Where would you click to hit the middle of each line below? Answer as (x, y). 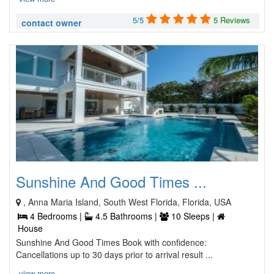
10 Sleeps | (193, 216)
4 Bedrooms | (56, 216)
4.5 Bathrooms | (126, 216)
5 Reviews (232, 20)
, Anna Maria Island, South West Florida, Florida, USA (127, 202)
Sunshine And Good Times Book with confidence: (111, 242)
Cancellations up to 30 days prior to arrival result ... (114, 254)
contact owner (51, 23)
